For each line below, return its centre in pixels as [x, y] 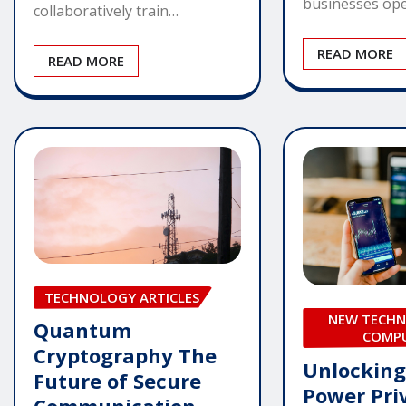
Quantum [82, 330]
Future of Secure [117, 381]
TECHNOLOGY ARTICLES [122, 297]
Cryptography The [125, 356]
